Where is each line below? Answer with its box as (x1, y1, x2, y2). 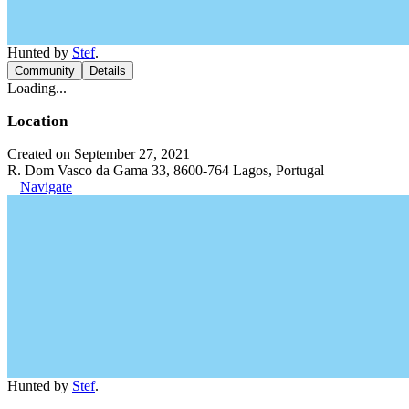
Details (89, 64, 126, 78)
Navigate (20, 179, 72, 194)
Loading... (7, 80, 67, 96)
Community (15, 64, 75, 78)
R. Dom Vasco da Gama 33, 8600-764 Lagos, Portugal (7, 163, 324, 178)
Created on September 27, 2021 (7, 146, 190, 162)
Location (7, 112, 68, 130)
